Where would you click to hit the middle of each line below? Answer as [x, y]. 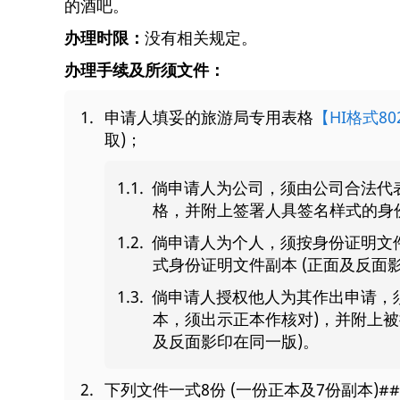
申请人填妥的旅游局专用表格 [209, 117]
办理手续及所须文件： [145, 69]
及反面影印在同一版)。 [236, 341]
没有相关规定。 [201, 37]
